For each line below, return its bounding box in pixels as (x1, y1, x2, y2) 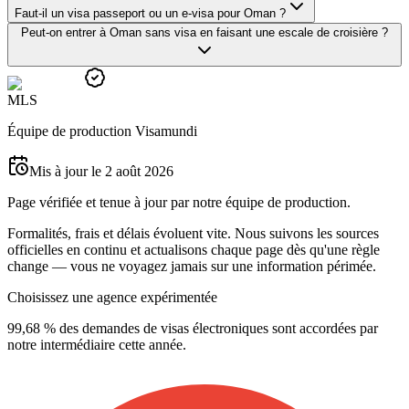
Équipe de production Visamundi (7, 122, 197, 139)
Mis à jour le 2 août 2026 (29, 163, 173, 179)
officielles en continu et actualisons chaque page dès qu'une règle (7, 241, 380, 257)
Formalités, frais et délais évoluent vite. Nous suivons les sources (7, 225, 379, 241)
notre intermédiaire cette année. (7, 336, 186, 352)
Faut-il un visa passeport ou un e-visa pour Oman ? (15, 5, 286, 20)
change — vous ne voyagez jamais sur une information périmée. (7, 257, 376, 274)
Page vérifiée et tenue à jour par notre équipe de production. (7, 194, 351, 210)
